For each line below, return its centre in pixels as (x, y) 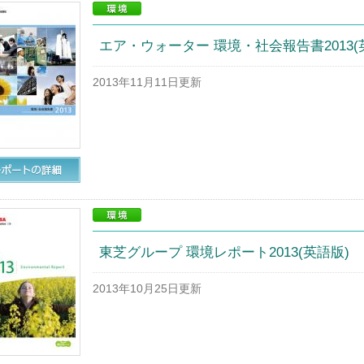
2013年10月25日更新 (147, 289)
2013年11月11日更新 (147, 82)
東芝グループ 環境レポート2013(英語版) (224, 252)
